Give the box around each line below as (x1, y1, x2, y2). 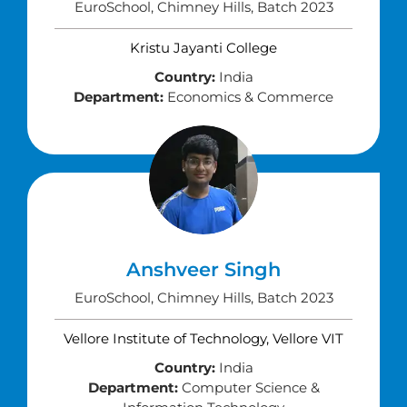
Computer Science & (177, 379, 320, 396)
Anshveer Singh (126, 258, 281, 281)
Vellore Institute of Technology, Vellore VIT (64, 330, 343, 347)
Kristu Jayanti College (130, 39, 277, 56)
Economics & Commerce (164, 88, 333, 105)
